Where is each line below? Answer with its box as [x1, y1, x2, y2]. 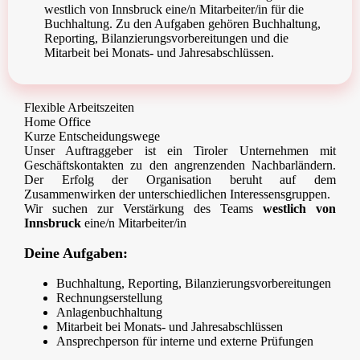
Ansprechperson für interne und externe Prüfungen [56, 334, 313, 349]
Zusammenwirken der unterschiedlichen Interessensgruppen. [24, 187, 330, 202]
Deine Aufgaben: [24, 245, 128, 262]
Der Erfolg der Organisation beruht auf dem [24, 173, 336, 187]
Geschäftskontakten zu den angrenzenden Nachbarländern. [24, 158, 336, 173]
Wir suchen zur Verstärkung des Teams [24, 202, 263, 216]
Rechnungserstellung [56, 291, 162, 305]
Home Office [24, 115, 91, 129]
